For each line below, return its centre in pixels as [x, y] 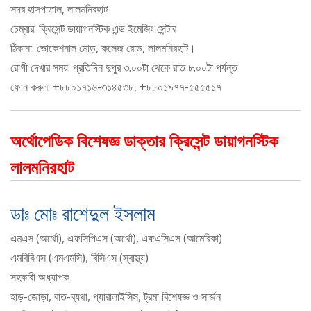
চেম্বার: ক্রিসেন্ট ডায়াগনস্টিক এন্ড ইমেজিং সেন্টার [93, 29]
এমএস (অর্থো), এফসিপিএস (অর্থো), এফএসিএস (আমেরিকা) [116, 238]
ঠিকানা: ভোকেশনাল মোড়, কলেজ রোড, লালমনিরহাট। [103, 48]
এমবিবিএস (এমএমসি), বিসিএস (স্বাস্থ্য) [79, 258]
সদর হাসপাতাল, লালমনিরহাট [59, 9]
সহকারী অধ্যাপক [40, 277]
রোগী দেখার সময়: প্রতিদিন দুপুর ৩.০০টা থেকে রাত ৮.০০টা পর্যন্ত [124, 68]
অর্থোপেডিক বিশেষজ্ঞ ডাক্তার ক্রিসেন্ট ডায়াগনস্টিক [144, 141]
